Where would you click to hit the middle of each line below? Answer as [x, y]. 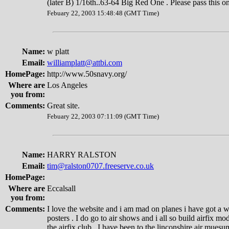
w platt [58, 51]
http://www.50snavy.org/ [87, 74]
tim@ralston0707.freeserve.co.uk [100, 166]
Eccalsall [61, 188]
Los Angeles [67, 85]
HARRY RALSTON [82, 155]
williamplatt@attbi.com [85, 63]
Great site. [63, 106]
